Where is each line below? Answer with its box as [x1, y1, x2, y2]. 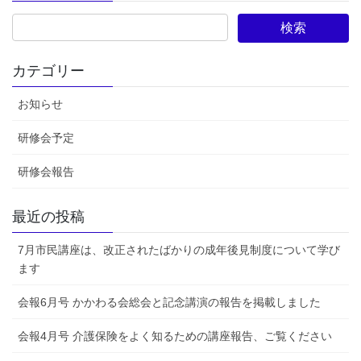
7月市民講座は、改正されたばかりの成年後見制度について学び [18, 243, 340, 257]
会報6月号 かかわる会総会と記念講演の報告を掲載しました [18, 296, 321, 309]
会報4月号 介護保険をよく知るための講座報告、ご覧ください [18, 330, 332, 343]
